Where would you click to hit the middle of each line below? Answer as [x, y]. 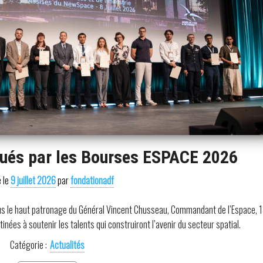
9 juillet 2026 [33, 180]
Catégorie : [28, 245]
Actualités [67, 245]
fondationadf [92, 180]
